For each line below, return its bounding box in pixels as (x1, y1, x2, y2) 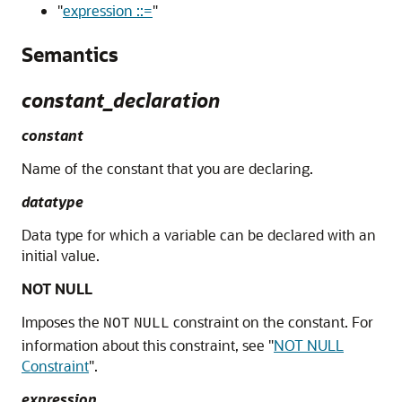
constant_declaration (22, 87, 220, 114)
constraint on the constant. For (170, 312, 373, 332)
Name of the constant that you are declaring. (22, 159, 313, 179)
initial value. (22, 246, 100, 266)
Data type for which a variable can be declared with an (22, 225, 376, 245)
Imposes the (22, 312, 103, 332)
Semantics (22, 41, 118, 68)
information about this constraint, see (22, 336, 268, 355)
